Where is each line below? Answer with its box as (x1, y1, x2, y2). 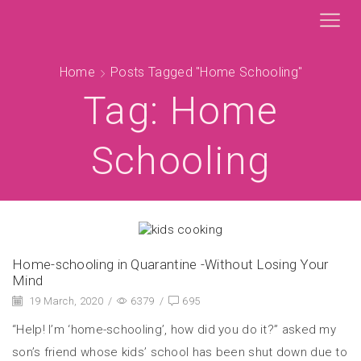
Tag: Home (83, 88, 278, 134)
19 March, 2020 (26, 294, 103, 307)
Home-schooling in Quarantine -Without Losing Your (12, 255, 329, 272)
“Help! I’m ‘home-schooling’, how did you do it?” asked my (12, 322, 337, 338)
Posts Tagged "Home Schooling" (110, 64, 303, 80)
